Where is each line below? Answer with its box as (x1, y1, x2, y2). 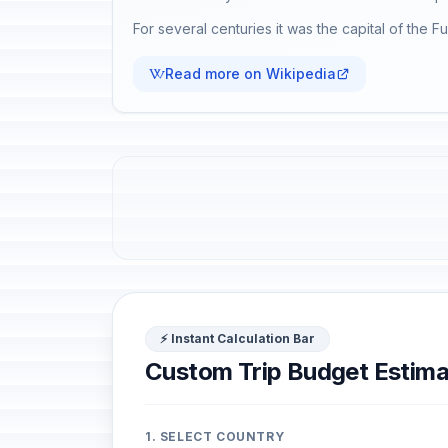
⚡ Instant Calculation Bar (160, 331, 315, 346)
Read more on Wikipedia (165, 65, 336, 82)
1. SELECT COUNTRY (145, 429, 285, 444)
